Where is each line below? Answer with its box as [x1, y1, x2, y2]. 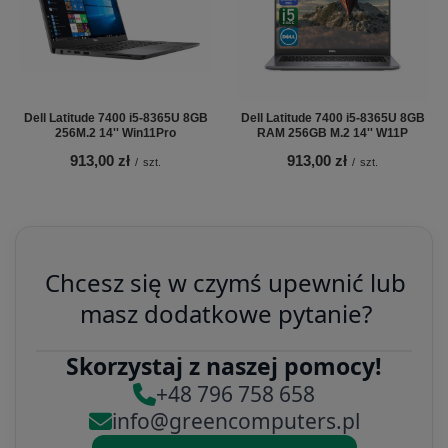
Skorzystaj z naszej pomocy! [66, 349, 382, 382]
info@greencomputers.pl [111, 406, 360, 435]
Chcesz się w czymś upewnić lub [45, 265, 407, 299]
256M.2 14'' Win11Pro [55, 125, 176, 140]
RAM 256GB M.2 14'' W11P [257, 125, 408, 140]
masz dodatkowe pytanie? [79, 296, 372, 330]
